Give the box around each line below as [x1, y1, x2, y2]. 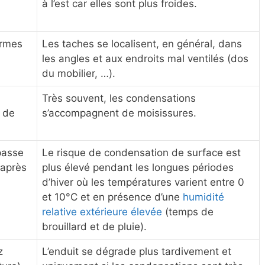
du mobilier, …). [42, 67, 115, 80]
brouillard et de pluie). [42, 221, 147, 233]
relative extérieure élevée [42, 206, 162, 218]
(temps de [162, 206, 214, 218]
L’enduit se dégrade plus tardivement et [42, 245, 231, 258]
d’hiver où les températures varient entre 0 [42, 176, 244, 189]
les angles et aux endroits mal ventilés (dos [42, 53, 248, 65]
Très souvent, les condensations [42, 92, 196, 105]
